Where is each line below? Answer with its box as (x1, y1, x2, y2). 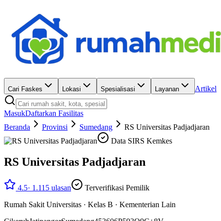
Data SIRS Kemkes (109, 137, 172, 145)
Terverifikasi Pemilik (83, 183, 149, 192)
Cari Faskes (8, 85, 42, 93)
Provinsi (42, 123, 68, 131)
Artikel (195, 84, 217, 93)
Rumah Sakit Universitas (4, 200, 81, 209)
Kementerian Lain (119, 200, 176, 209)
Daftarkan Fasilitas (25, 109, 83, 117)
